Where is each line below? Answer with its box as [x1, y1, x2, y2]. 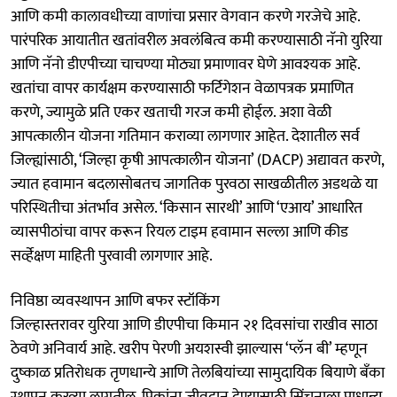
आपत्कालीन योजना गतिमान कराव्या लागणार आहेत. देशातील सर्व [11, 122, 360, 150]
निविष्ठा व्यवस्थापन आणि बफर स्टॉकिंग [11, 287, 220, 315]
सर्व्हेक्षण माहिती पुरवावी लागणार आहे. [11, 242, 213, 269]
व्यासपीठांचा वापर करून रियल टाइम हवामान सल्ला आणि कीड [11, 218, 348, 245]
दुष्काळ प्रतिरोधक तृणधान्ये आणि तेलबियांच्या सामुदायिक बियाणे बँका [11, 359, 385, 386]
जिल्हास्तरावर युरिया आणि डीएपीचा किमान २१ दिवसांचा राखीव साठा [11, 311, 378, 339]
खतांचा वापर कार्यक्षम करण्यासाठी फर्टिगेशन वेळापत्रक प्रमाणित [11, 74, 354, 102]
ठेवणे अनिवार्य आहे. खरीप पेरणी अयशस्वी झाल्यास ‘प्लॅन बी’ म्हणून [11, 335, 368, 362]
